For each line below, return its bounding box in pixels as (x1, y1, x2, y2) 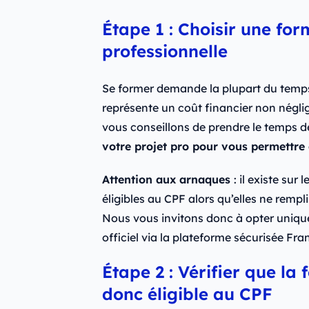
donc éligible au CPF (101, 283, 272, 305)
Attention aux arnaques (101, 172, 234, 187)
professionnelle (101, 41, 228, 62)
